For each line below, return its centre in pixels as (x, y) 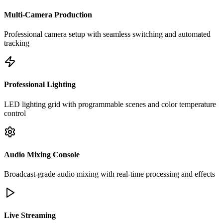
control (15, 113)
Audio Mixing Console (42, 154)
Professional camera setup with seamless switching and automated (107, 34)
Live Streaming (30, 216)
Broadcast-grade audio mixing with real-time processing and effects (110, 174)
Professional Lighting (40, 85)
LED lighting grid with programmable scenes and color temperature (110, 104)
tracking (17, 43)
